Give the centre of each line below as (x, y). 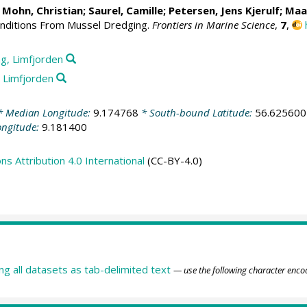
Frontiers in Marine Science (213, 25)
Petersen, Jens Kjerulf (224, 11)
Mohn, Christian (42, 11)
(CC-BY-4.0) (173, 161)
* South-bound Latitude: (196, 112)
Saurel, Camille (125, 11)
